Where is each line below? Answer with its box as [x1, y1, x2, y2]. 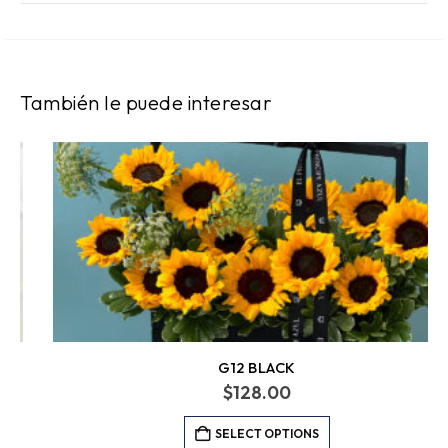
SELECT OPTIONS [182, 426, 286, 442]
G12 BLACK [185, 358, 263, 377]
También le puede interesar [20, 90, 272, 115]
